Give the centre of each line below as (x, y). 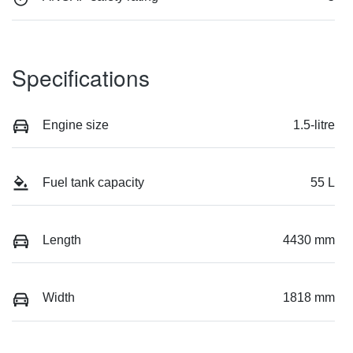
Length (62, 240)
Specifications (81, 77)
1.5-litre (314, 124)
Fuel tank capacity (93, 182)
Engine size (76, 124)
